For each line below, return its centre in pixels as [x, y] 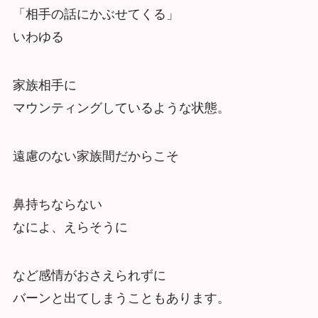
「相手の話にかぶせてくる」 [95, 15]
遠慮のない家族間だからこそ [95, 156]
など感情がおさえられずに [89, 275]
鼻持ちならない [57, 204]
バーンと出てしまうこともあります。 [121, 298]
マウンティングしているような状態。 [121, 108]
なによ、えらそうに [70, 227]
